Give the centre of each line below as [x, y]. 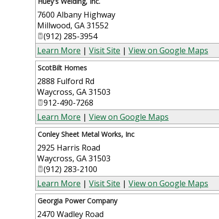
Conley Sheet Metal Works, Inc [86, 134]
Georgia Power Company [77, 200]
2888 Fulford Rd [66, 81]
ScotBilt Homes [62, 67]
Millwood [54, 25]
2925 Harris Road [69, 147]
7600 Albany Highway [76, 14]
